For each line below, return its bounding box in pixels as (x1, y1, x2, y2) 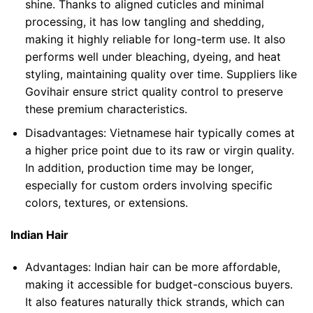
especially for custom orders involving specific (24, 178, 272, 193)
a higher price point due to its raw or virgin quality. (24, 143, 294, 158)
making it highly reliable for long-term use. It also (24, 31, 286, 46)
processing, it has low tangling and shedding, (24, 14, 264, 29)
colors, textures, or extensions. (24, 196, 188, 210)
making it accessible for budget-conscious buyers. (24, 277, 293, 292)
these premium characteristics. (24, 101, 187, 116)
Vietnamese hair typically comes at (109, 126, 295, 140)
